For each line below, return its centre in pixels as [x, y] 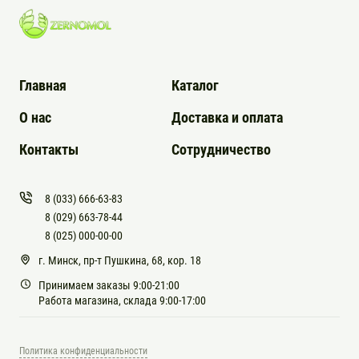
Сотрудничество [221, 149]
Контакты [49, 149]
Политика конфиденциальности [83, 351]
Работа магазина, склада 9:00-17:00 [122, 300]
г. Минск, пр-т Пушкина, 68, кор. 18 [120, 260]
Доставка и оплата [227, 117]
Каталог [195, 85]
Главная [43, 85]
